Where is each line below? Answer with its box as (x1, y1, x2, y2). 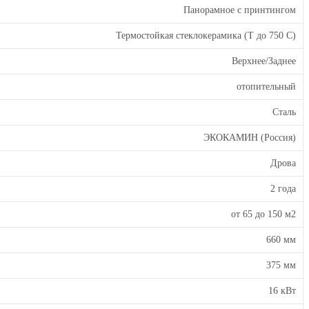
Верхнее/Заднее (232, 56, 296, 66)
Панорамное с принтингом (183, 5, 296, 15)
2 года (270, 183, 296, 194)
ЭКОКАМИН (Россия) (203, 132, 296, 143)
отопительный (237, 81, 296, 92)
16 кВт (268, 286, 296, 296)
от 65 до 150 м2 (231, 209, 296, 219)
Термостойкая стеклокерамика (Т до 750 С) (116, 30, 296, 41)
